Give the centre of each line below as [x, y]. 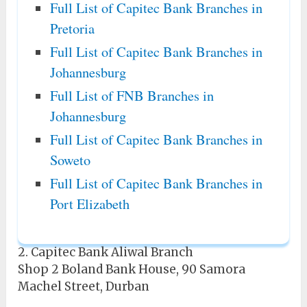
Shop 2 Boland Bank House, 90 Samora [132, 270]
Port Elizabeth [89, 204]
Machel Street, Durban [84, 287]
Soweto [70, 160]
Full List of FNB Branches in [132, 95]
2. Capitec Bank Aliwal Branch [106, 253]
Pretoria [72, 28]
